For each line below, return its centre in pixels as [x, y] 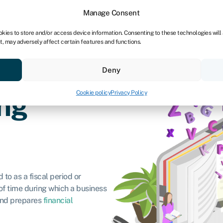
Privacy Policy [129, 93]
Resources [53, 57]
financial [58, 200]
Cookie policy [93, 93]
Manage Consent [111, 13]
